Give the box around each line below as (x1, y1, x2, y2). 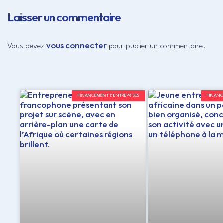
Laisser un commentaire (7, 10, 121, 24)
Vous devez (7, 42, 46, 50)
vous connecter (46, 40, 107, 50)
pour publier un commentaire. (107, 42, 206, 50)
